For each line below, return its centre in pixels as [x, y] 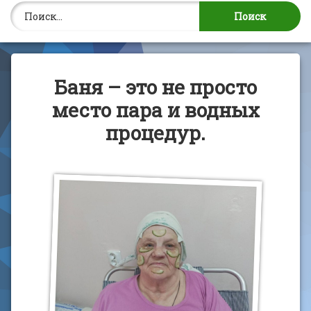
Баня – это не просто [155, 87]
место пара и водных [155, 110]
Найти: [173, 8]
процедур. [155, 133]
